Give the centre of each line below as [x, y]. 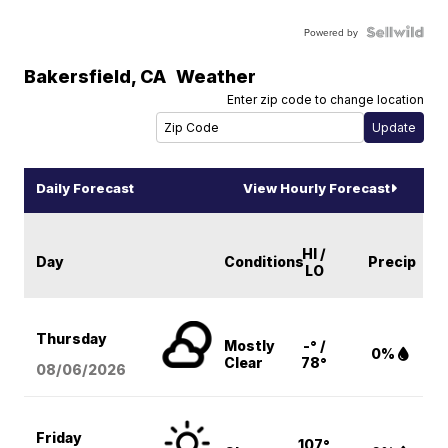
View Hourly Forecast [316, 188]
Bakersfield [78, 77]
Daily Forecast [85, 188]
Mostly [250, 346]
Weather [216, 77]
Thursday [72, 339]
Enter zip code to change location [325, 100]
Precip [392, 262]
